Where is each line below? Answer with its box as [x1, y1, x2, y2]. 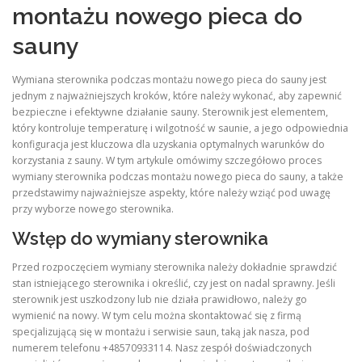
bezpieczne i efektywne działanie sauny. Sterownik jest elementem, [12, 104, 328, 119]
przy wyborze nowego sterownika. [12, 201, 174, 216]
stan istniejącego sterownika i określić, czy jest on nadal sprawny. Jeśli [12, 276, 335, 290]
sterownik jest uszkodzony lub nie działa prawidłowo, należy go [12, 293, 307, 306]
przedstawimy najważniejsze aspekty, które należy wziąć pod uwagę [12, 185, 330, 200]
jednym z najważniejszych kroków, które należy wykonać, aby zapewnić [12, 88, 342, 103]
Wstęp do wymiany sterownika [12, 227, 268, 249]
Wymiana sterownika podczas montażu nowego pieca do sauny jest [12, 72, 326, 86]
